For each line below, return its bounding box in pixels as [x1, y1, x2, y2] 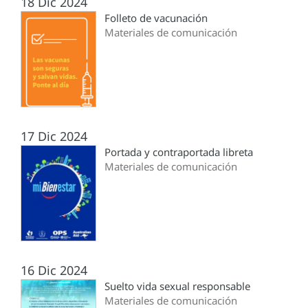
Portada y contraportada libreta [104, 145, 253, 159]
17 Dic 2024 [21, 128, 87, 145]
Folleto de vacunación [104, 11, 208, 25]
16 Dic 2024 [21, 262, 87, 279]
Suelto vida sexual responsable [104, 279, 250, 294]
